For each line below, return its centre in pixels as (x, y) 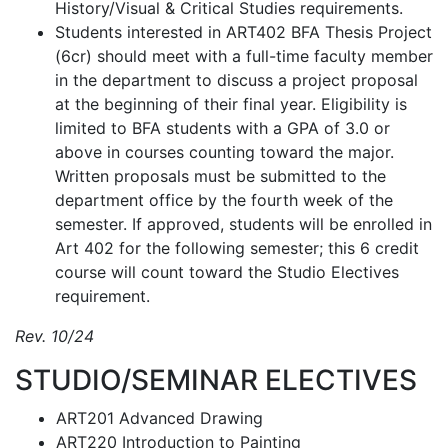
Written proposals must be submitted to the (220, 176)
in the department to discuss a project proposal (236, 80)
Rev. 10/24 (54, 336)
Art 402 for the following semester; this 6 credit (237, 248)
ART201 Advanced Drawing (159, 418)
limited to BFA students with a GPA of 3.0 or (222, 128)
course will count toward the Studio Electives (227, 272)
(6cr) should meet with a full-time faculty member (244, 56)
